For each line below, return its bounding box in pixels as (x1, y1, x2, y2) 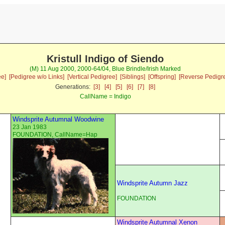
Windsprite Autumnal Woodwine (13, 116, 104, 124)
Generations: (55, 83, 94, 91)
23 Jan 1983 (13, 124, 47, 131)
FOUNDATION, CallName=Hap (13, 131, 97, 139)
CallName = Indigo (79, 93, 131, 100)
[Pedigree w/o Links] (9, 73, 64, 81)
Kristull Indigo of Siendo (47, 53, 164, 65)
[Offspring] (148, 73, 176, 81)
